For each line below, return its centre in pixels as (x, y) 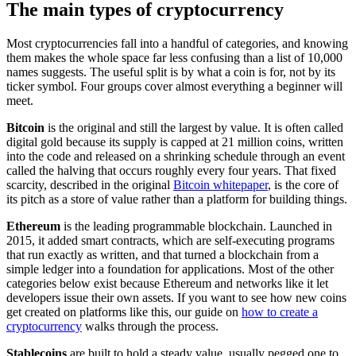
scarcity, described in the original (90, 184)
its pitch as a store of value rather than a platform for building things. (177, 199)
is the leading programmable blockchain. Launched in (196, 226)
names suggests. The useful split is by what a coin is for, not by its (171, 72)
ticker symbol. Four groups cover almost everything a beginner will (174, 86)
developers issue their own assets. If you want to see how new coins (176, 297)
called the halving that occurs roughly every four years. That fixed (171, 170)
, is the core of (303, 184)
